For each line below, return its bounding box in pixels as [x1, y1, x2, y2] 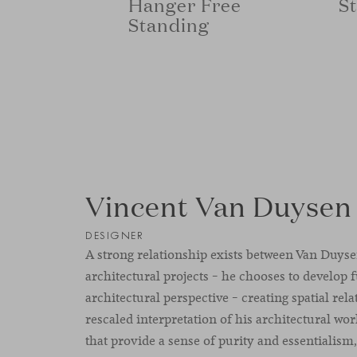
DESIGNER [85, 228, 143, 241]
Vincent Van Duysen [85, 186, 352, 224]
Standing [127, 10, 210, 36]
